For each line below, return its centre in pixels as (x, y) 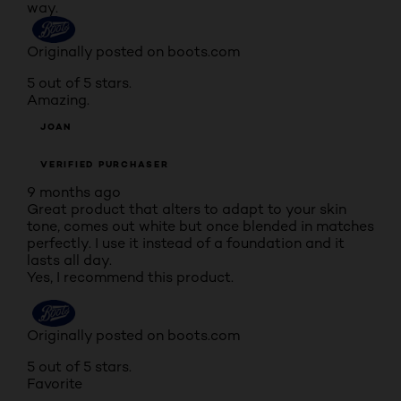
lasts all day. (69, 260)
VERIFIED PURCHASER (105, 164)
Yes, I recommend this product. (130, 277)
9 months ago (74, 192)
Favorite (55, 384)
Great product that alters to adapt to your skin (187, 209)
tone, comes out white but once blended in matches (200, 226)
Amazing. (58, 100)
